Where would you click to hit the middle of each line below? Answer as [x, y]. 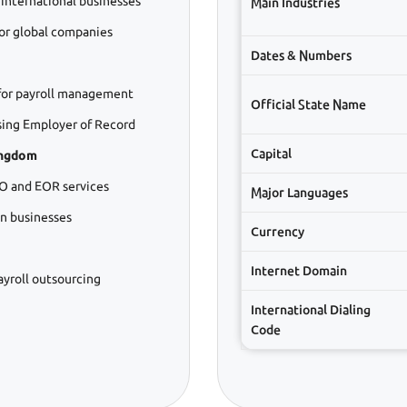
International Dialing [311, 309]
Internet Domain [299, 270]
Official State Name [308, 104]
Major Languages [299, 192]
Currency [278, 231]
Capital [271, 153]
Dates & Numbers [301, 55]
